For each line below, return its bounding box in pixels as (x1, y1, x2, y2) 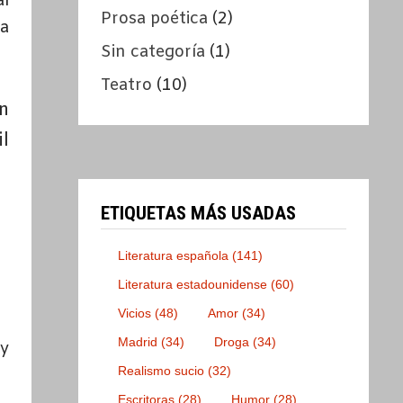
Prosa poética (101, 8, 209, 31)
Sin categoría (101, 41, 206, 64)
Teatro (101, 75, 153, 97)
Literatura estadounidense (118, 277, 268, 292)
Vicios (118, 306, 152, 321)
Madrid (118, 335, 158, 350)
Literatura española (118, 248, 229, 264)
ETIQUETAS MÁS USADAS (101, 202, 297, 225)
